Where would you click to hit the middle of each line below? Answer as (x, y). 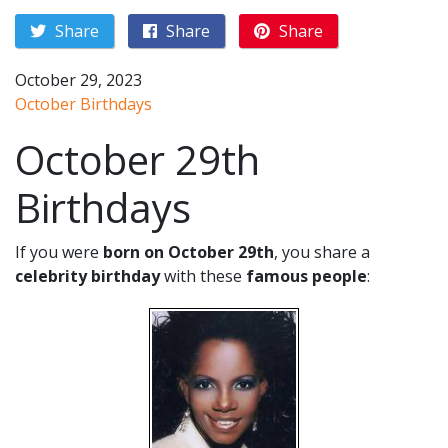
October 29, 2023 (78, 80)
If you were (59, 252)
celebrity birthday (87, 276)
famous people (306, 276)
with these (203, 276)
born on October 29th (188, 252)
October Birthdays (83, 104)
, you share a (322, 252)
